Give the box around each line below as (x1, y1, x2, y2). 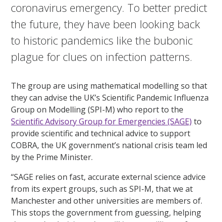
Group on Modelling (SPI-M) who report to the (11, 104, 184, 115)
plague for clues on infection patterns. (11, 49, 193, 64)
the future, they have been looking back (11, 16, 201, 31)
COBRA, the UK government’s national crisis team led (11, 139, 208, 151)
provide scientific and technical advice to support (11, 127, 191, 139)
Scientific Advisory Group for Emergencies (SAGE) (11, 115, 192, 127)
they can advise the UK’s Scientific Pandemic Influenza (11, 92, 209, 103)
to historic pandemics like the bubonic (11, 32, 193, 48)
